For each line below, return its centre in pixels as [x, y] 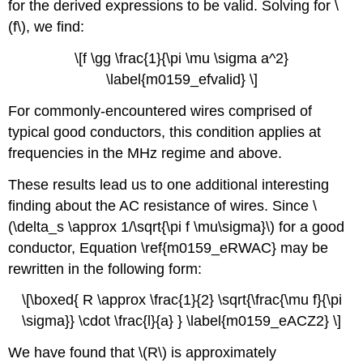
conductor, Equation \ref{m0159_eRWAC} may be [169, 248]
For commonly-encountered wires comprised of [160, 111]
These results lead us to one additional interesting [169, 184]
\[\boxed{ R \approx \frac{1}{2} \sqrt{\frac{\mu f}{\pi [181, 300]
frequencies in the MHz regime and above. [145, 153]
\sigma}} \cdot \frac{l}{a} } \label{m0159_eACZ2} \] [181, 321]
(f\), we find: [47, 27]
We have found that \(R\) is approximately [143, 353]
